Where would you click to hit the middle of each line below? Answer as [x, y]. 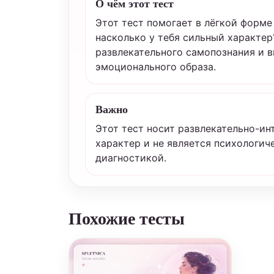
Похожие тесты [127, 218]
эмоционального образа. [156, 67]
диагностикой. [131, 158]
